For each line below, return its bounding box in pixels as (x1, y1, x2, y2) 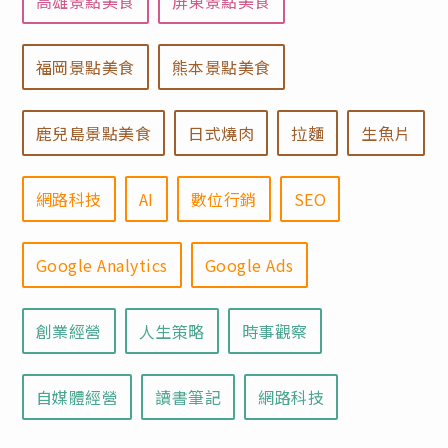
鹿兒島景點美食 (35, 121, 152, 146)
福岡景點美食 (35, 55, 135, 80)
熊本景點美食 (171, 55, 271, 80)
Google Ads (204, 253, 294, 278)
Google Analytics (35, 253, 168, 278)
